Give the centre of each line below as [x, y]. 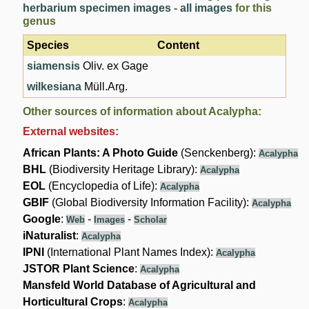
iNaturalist [50, 235]
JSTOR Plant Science [79, 268]
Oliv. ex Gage [114, 66]
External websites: [71, 131]
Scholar [151, 219]
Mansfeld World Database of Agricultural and [140, 285]
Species [48, 45]
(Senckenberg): [219, 152]
